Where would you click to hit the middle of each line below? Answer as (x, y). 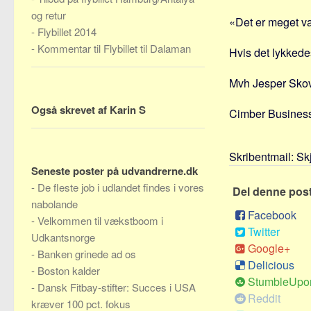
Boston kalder (69, 270)
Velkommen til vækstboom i (100, 220)
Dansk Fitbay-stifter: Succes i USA (117, 287)
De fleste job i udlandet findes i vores (121, 187)
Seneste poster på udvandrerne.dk (115, 171)
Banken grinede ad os (87, 254)
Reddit (264, 298)
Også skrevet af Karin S (89, 110)
